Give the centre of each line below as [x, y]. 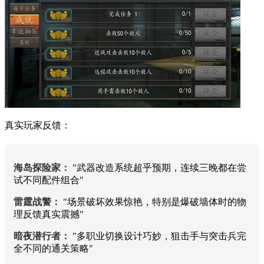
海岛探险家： [42, 167]
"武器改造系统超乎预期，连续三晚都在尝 [158, 167]
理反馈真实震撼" [49, 214]
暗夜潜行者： [42, 236]
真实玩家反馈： [38, 125]
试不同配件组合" [49, 180]
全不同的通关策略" [53, 248]
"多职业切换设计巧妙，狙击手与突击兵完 [158, 236]
